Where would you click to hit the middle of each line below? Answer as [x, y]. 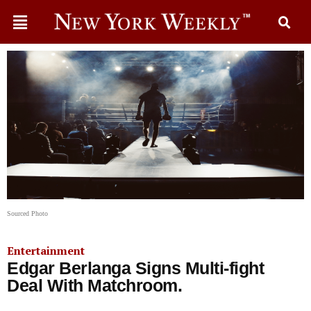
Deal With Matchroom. [94, 285]
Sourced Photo [27, 213]
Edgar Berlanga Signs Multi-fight [135, 268]
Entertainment [46, 251]
